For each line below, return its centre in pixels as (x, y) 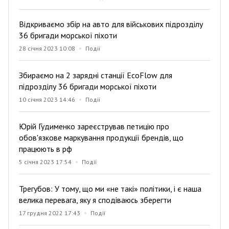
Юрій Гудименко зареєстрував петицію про (94, 126)
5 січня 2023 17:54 (45, 162)
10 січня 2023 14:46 (47, 99)
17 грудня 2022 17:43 (50, 213)
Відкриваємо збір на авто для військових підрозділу (111, 24)
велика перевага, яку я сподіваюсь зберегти (95, 200)
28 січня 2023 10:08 (47, 48)
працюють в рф (45, 148)
